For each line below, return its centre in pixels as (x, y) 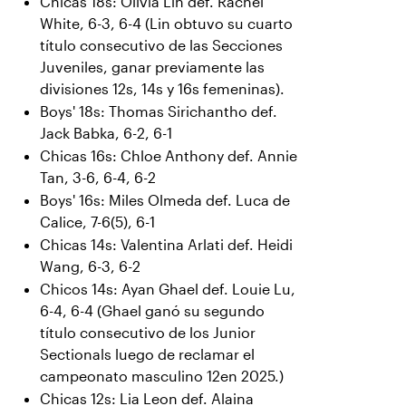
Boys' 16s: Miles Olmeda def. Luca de (165, 201)
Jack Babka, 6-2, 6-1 (106, 134)
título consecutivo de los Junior (148, 333)
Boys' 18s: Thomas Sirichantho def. (159, 112)
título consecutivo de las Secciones (161, 46)
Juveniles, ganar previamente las (152, 68)
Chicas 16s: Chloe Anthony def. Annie (169, 156)
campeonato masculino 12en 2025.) (162, 377)
